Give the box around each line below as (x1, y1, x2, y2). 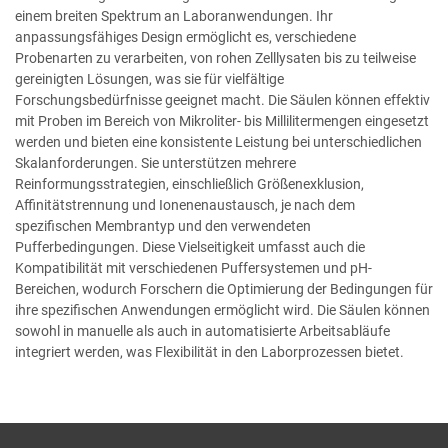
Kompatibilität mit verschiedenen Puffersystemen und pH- (15, 260, 372, 277)
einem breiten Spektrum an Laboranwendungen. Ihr (15, 8, 333, 25)
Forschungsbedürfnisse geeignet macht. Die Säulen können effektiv (15, 92, 430, 109)
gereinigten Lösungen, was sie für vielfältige (15, 71, 284, 88)
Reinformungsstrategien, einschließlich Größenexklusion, (15, 176, 364, 193)
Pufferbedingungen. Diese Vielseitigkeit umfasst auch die (15, 239, 365, 256)
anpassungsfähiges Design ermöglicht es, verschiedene (15, 29, 356, 46)
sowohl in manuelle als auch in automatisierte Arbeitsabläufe (15, 323, 390, 340)
